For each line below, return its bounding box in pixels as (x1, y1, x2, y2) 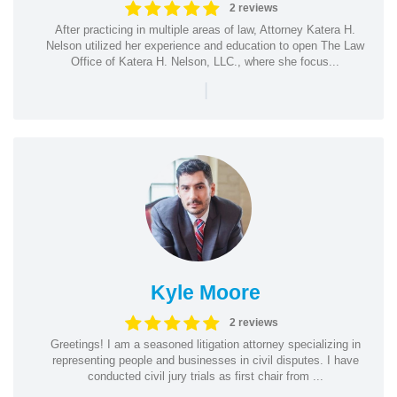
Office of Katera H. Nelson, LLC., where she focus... (71, 54, 339, 68)
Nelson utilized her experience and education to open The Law (46, 38, 364, 52)
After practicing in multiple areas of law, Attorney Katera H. (55, 22, 355, 36)
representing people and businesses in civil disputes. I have (51, 353, 359, 367)
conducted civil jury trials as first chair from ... (87, 369, 323, 383)
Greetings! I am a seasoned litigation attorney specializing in (50, 337, 361, 351)
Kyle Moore (150, 280, 261, 304)
